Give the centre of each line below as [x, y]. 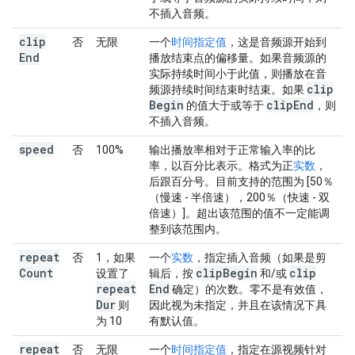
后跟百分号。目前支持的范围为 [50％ [241, 181]
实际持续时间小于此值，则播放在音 [238, 74]
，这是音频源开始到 [277, 42]
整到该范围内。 [188, 229]
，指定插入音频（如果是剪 [260, 258]
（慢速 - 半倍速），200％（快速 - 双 [239, 197]
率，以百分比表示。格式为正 [221, 166]
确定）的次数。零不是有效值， [248, 289]
